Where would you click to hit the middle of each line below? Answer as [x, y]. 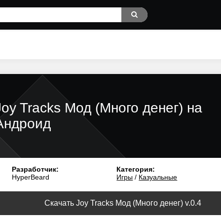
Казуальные [158, 177]
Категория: [136, 169]
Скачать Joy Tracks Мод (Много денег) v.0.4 [123, 203]
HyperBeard [30, 177]
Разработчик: [35, 169]
